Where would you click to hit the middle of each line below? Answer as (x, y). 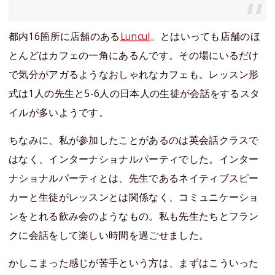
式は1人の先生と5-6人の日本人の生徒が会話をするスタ (134, 94)
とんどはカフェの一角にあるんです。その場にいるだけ (134, 56)
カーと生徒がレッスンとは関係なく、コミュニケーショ (134, 197)
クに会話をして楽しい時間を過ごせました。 (109, 235)
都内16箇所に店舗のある (64, 37)
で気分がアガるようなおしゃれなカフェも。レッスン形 (134, 75)
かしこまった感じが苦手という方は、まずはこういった (134, 263)
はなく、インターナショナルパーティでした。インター (134, 159)
